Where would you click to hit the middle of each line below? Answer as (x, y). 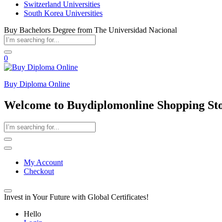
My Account (43, 162)
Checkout (39, 171)
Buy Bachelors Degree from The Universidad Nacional (90, 30)
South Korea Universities (63, 13)
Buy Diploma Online (37, 84)
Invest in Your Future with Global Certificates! (76, 197)
